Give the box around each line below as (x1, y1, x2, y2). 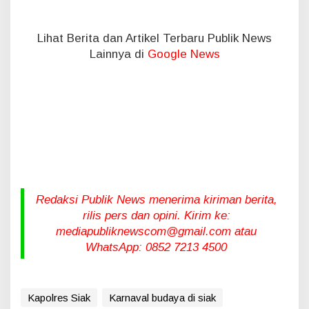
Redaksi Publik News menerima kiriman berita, (35, 192, 277, 206)
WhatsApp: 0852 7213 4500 (86, 240, 227, 254)
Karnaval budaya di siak (109, 291, 216, 303)
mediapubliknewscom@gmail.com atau (56, 224, 257, 238)
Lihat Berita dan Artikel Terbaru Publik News (37, 31, 272, 45)
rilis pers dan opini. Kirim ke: (82, 208, 230, 222)
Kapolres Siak (28, 291, 90, 303)
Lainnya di (89, 47, 148, 61)
